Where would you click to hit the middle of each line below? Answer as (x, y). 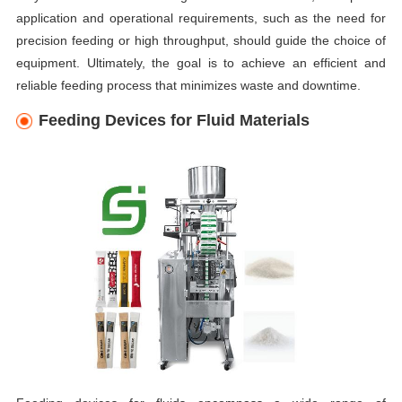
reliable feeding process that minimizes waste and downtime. (188, 86)
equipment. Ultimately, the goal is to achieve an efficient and (201, 63)
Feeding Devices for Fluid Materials (174, 121)
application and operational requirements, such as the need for (201, 18)
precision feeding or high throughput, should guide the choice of (201, 41)
